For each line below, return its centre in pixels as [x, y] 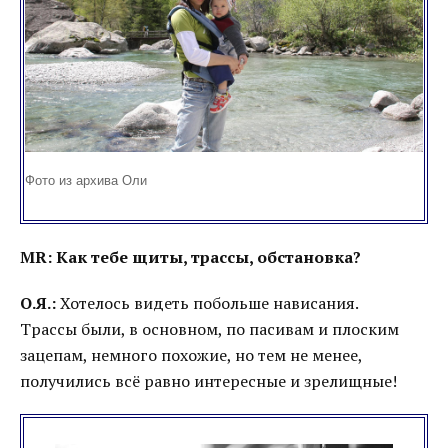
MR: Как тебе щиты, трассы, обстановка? [190, 257]
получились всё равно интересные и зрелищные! [208, 381]
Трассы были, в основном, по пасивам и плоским [209, 329]
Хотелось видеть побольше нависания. [207, 303]
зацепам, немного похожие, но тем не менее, [191, 355]
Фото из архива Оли [86, 181]
